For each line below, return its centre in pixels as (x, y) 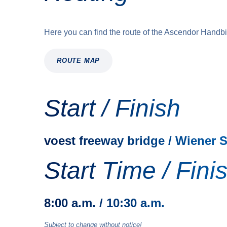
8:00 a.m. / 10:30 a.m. (104, 203)
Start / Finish (112, 108)
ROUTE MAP (79, 61)
